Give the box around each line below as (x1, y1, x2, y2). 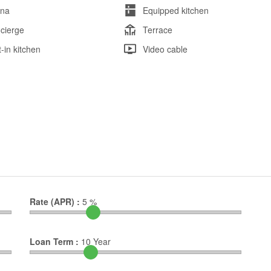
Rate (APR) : (30, 195, 80, 208)
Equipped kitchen (142, 4, 209, 17)
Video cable (142, 43, 188, 56)
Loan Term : (30, 235, 79, 248)
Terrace (142, 24, 172, 36)
